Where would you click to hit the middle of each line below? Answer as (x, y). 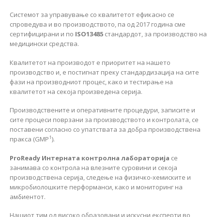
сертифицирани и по (42, 34)
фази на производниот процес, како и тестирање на (91, 82)
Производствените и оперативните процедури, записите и (102, 110)
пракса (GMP (29, 139)
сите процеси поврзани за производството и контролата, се (104, 120)
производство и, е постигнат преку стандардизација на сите (104, 72)
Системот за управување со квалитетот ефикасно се (92, 15)
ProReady (25, 158)
